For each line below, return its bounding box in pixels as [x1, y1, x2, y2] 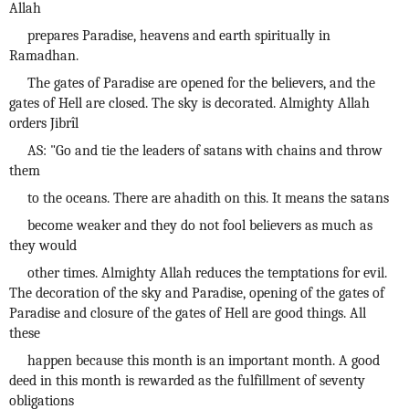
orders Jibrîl [9, 115, 79, 131]
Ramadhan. [9, 47, 79, 64]
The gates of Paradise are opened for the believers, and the [27, 75, 375, 91]
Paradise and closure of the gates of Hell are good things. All [9, 305, 366, 321]
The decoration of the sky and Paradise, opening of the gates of [9, 285, 384, 301]
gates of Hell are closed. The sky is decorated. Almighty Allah [9, 95, 370, 111]
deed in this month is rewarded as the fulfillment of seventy [9, 372, 365, 389]
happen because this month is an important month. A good [27, 352, 380, 369]
